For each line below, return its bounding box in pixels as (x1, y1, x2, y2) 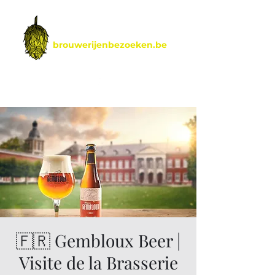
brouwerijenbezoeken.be (53, 39, 167, 50)
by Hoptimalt (72, 48, 122, 60)
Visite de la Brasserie (18, 251, 178, 274)
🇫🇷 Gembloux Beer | (16, 229, 180, 252)
